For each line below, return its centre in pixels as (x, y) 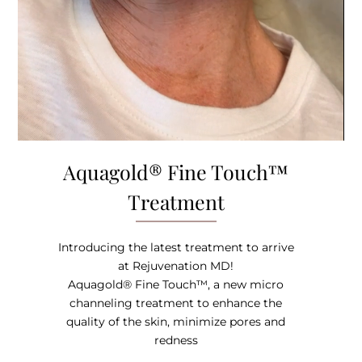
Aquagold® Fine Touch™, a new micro (176, 284)
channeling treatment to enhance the (176, 303)
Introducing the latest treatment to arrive (176, 247)
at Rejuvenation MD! (176, 265)
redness (176, 340)
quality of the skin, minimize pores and (176, 321)
